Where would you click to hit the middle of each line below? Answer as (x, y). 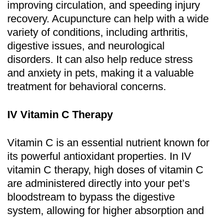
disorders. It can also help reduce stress (100, 59)
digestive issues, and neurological (86, 46)
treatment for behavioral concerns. (87, 86)
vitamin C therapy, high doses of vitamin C (105, 170)
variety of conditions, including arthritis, (98, 32)
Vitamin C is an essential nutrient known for (108, 142)
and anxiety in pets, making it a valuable (101, 73)
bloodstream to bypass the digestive (91, 197)
